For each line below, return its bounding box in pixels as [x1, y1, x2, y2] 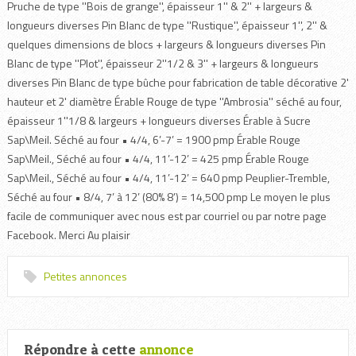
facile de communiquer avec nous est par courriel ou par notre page [6, 207, 327, 224]
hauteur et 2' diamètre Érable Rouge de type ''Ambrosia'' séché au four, [6, 93, 342, 110]
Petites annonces [43, 268, 127, 284]
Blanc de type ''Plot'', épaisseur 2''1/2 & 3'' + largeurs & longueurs [6, 55, 319, 72]
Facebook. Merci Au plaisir [6, 226, 130, 243]
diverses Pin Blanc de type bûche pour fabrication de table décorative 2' [6, 74, 349, 91]
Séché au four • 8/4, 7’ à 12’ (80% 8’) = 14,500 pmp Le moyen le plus [6, 188, 331, 205]
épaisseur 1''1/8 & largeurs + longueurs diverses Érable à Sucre [6, 112, 311, 129]
